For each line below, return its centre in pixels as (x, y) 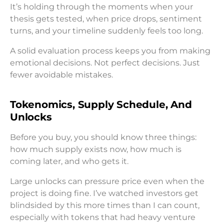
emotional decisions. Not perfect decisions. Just (105, 62)
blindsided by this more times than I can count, (105, 205)
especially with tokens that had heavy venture (103, 217)
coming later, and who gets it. (69, 161)
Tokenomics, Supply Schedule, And (101, 104)
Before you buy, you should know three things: (103, 137)
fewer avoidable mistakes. (61, 74)
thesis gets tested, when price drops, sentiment (106, 18)
